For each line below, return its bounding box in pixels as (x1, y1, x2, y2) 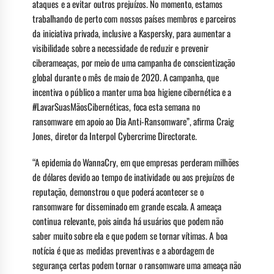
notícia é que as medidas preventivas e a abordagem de (32, 243, 215, 257)
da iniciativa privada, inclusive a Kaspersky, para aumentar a (32, 26, 231, 40)
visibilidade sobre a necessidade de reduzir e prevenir (32, 40, 209, 54)
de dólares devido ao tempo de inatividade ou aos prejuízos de (32, 169, 235, 183)
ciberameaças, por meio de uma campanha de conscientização (32, 55, 235, 69)
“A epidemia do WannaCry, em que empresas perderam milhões (32, 155, 239, 169)
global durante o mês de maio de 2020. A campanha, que (32, 70, 220, 84)
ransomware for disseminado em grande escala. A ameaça (32, 199, 221, 213)
